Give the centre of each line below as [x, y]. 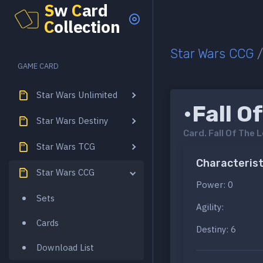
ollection [87, 27]
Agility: [210, 207]
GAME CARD [38, 66]
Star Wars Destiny [72, 120]
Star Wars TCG [66, 146]
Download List [65, 247]
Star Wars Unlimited [77, 95]
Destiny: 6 [216, 230]
